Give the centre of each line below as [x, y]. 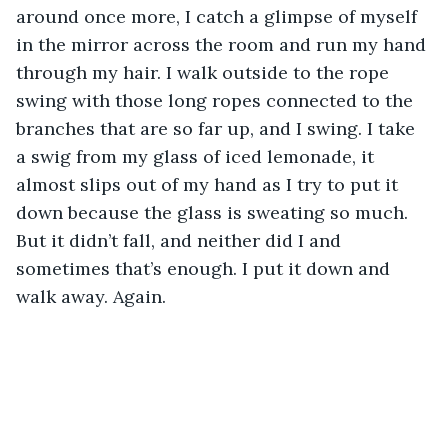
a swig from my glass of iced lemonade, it [197, 156]
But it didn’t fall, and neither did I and [181, 240]
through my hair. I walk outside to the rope [205, 72]
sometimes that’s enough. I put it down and [205, 268]
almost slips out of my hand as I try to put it [209, 184]
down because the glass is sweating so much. [214, 212]
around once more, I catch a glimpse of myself [219, 16]
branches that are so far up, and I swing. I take [218, 128]
